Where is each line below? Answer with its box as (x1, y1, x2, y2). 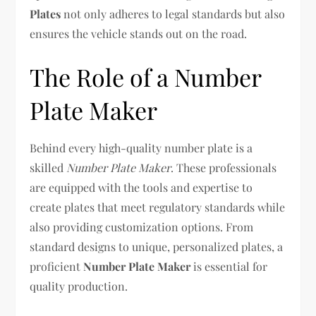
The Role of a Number (30, 61, 262, 93)
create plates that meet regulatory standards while (30, 200, 286, 214)
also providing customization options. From (30, 219, 254, 234)
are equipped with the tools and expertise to (30, 180, 253, 195)
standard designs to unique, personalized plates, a (30, 239, 284, 254)
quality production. (30, 279, 128, 293)
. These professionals (171, 160, 277, 175)
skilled (30, 160, 67, 175)
